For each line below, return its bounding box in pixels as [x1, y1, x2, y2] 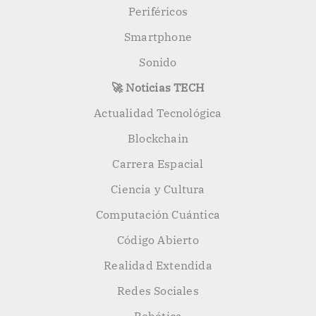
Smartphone [124, 30, 192, 44]
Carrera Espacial [112, 157, 204, 171]
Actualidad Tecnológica [94, 106, 222, 120]
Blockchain [128, 131, 188, 145]
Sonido [139, 55, 177, 69]
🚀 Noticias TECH [111, 80, 205, 95]
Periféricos [128, 4, 188, 18]
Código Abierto [117, 233, 199, 247]
